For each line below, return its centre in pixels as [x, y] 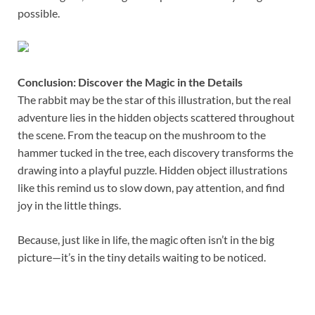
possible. [39, 13]
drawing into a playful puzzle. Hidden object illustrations [153, 169]
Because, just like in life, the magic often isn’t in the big [146, 239]
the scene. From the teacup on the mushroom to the [142, 134]
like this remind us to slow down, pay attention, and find [151, 187]
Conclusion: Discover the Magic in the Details [130, 82]
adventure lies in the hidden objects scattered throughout [156, 117]
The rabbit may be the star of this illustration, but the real [154, 99]
